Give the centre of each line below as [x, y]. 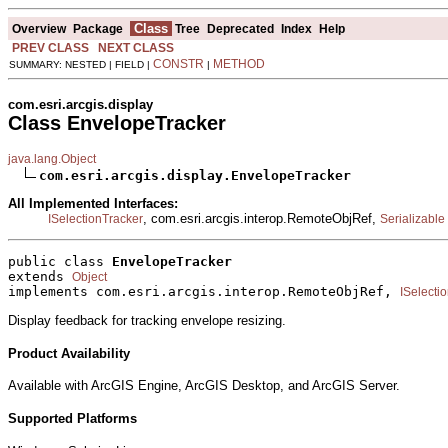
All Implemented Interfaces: [93, 203]
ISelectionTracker [95, 218]
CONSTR [178, 63]
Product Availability [69, 353]
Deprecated [240, 28]
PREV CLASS [50, 47]
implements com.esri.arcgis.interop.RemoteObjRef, [204, 292]
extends [40, 277]
